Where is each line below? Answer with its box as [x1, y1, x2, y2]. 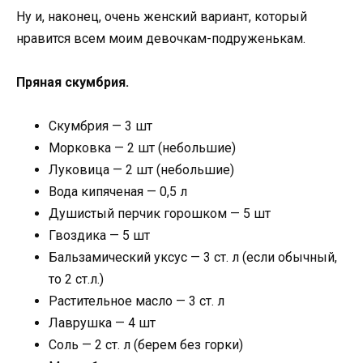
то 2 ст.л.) [49, 271, 104, 287]
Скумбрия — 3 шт [49, 117, 152, 134]
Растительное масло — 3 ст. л [49, 293, 224, 309]
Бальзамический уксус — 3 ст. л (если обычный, [49, 249, 337, 265]
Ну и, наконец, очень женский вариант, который [16, 8, 307, 24]
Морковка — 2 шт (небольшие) [49, 139, 236, 156]
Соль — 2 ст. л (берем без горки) [49, 336, 243, 352]
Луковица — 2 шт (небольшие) [49, 161, 234, 177]
